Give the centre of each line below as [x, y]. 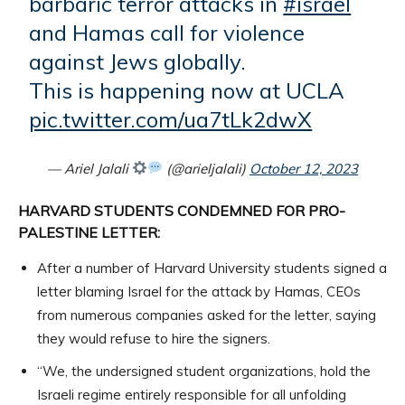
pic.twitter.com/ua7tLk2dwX [171, 119]
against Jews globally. [138, 61]
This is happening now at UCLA [187, 90]
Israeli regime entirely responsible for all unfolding [192, 394]
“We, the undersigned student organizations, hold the [204, 371]
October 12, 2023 [304, 168]
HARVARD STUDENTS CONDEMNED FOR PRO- [182, 210]
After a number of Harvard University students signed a [212, 268]
